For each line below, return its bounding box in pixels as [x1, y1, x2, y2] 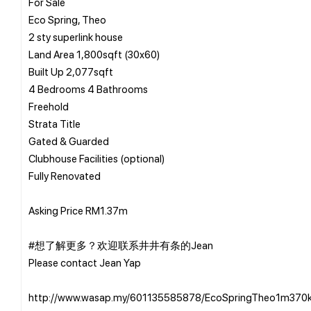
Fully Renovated [28, 168, 101, 183]
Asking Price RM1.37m [28, 203, 128, 217]
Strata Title [28, 116, 81, 131]
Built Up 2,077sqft [28, 64, 113, 78]
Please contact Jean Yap [28, 255, 141, 269]
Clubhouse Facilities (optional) [28, 151, 165, 165]
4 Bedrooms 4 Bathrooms [28, 81, 148, 96]
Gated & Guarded [28, 133, 109, 148]
